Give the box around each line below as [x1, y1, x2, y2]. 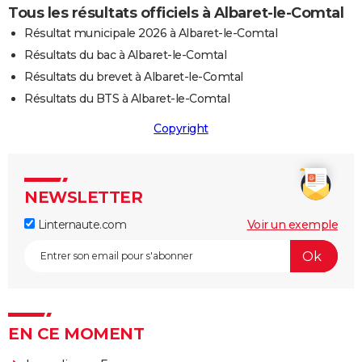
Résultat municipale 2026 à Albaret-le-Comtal [24, 26, 277, 41]
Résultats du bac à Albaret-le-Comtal [24, 48, 226, 63]
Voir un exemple [246, 217, 338, 233]
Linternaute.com [35, 217, 126, 233]
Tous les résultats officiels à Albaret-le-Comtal [8, 4, 343, 23]
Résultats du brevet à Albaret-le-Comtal [24, 69, 243, 85]
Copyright [154, 121, 208, 137]
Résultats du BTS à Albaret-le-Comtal [24, 91, 229, 107]
